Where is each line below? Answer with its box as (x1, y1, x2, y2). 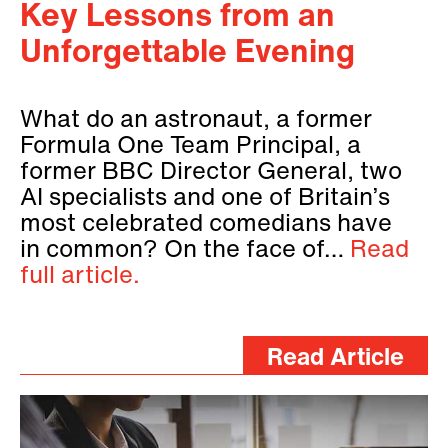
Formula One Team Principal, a (20, 134, 361, 159)
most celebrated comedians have (20, 212, 392, 237)
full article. (20, 264, 140, 289)
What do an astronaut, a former (20, 108, 372, 133)
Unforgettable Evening (20, 37, 355, 70)
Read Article (267, 346, 404, 371)
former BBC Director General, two (20, 160, 402, 185)
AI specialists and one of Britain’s (20, 186, 390, 211)
